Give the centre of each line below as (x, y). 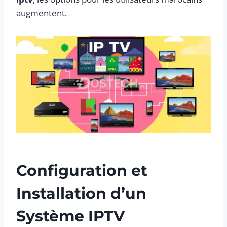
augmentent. (42, 13)
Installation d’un (81, 194)
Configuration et (82, 171)
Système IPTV (70, 216)
